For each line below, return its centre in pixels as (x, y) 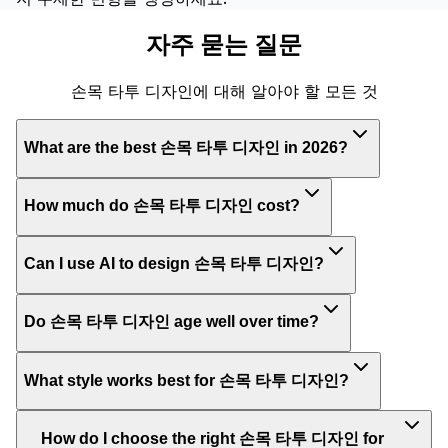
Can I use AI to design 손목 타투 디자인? (174, 264)
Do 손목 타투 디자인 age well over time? (171, 322)
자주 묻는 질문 (224, 45)
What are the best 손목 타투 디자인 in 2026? (186, 147)
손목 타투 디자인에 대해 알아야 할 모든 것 (224, 91)
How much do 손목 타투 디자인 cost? (162, 206)
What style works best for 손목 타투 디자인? (186, 380)
